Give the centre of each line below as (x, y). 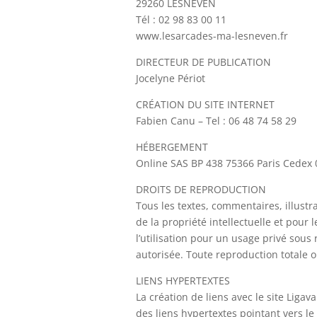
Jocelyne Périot (171, 78)
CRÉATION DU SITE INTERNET (205, 104)
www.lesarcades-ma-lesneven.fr (212, 36)
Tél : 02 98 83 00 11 (181, 19)
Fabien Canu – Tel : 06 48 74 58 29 (216, 121)
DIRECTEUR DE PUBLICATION (203, 62)
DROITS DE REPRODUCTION (201, 189)
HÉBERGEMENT (172, 147)
